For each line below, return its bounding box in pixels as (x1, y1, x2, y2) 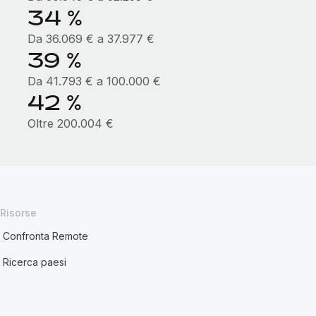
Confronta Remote (3, 230, 89, 242)
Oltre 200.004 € (27, 116, 114, 130)
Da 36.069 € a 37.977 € (27, 32, 154, 46)
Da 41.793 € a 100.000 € (27, 74, 161, 88)
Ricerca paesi (3, 256, 67, 268)
